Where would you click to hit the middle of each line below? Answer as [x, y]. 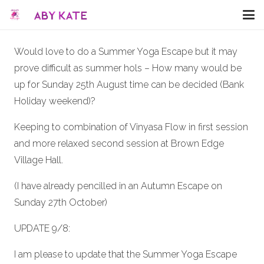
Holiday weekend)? [55, 101]
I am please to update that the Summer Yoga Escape [126, 254]
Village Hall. [39, 160]
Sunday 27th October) [61, 202]
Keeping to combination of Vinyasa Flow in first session [131, 127]
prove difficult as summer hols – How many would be [128, 68]
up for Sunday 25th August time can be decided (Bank [129, 85]
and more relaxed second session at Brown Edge [119, 143]
